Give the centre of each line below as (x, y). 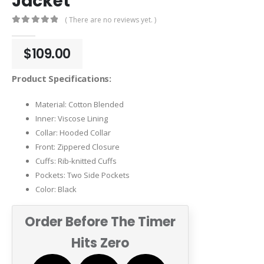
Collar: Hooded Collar (73, 132)
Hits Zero (100, 243)
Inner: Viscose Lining (72, 118)
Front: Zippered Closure (77, 146)
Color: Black (56, 189)
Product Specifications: (62, 79)
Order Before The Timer (100, 222)
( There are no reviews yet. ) (111, 20)
